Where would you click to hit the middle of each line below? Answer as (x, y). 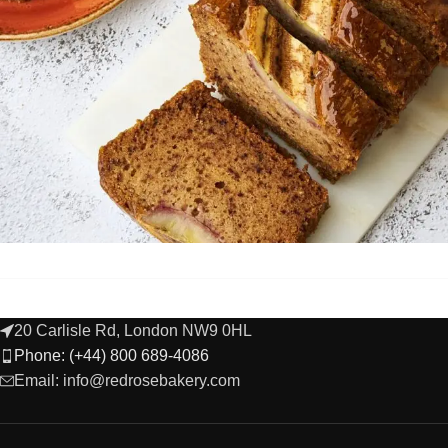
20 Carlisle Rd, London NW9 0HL (133, 331)
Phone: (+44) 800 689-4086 (111, 356)
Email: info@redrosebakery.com (127, 381)
